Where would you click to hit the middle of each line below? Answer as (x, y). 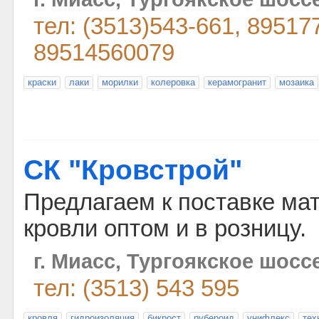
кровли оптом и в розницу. (165, 229)
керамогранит (237, 82)
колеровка (173, 82)
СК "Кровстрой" (133, 170)
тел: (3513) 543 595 (136, 288)
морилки (120, 82)
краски (42, 82)
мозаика (297, 82)
